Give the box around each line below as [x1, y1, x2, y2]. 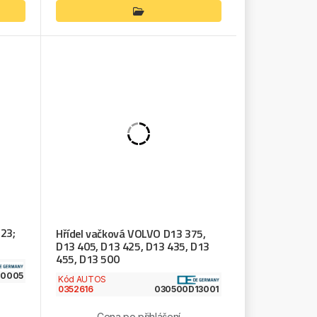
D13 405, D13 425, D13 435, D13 [55, 237, 209, 255]
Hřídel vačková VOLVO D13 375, [55, 224, 206, 242]
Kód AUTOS [57, 273, 106, 284]
